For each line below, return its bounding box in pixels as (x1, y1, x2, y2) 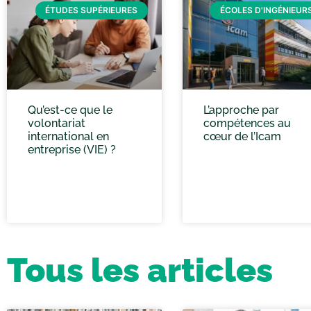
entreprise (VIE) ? (28, 142, 116, 156)
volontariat (28, 116, 85, 130)
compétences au (203, 116, 291, 130)
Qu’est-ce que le (28, 103, 112, 117)
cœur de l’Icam (203, 129, 281, 143)
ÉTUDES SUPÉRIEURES (45, 5, 138, 16)
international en (28, 129, 109, 143)
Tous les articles (7, 250, 273, 289)
